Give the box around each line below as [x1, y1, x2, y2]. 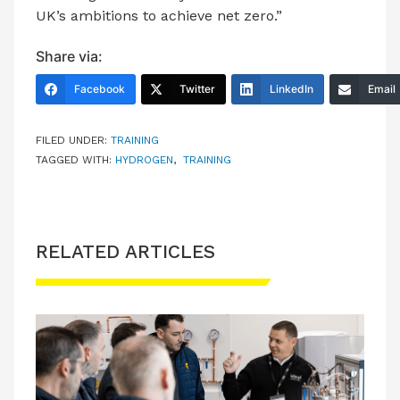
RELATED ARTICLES [36, 239, 215, 262]
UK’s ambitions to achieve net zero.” [36, 6, 282, 24]
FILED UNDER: [36, 133, 111, 146]
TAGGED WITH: [36, 153, 115, 166]
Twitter [179, 81, 215, 96]
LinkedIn [270, 81, 313, 96]
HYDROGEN [115, 153, 173, 166]
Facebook [74, 81, 125, 96]
